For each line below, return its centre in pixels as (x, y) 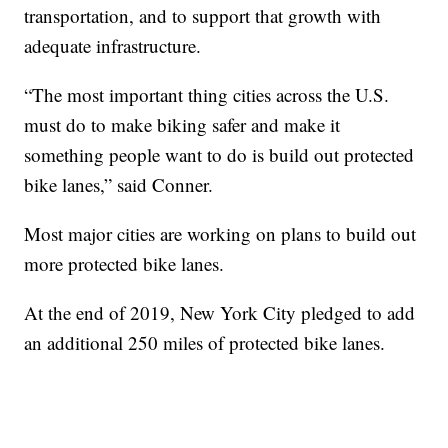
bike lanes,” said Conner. (119, 185)
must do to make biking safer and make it (182, 125)
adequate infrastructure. (113, 46)
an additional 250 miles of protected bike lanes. (205, 343)
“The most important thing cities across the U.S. (207, 95)
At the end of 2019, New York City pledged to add (220, 313)
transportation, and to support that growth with (203, 16)
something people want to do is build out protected (219, 155)
